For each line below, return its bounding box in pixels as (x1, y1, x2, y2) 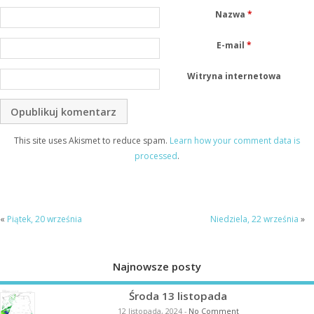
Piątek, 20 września (7, 212, 82, 225)
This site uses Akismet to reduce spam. (14, 135, 170, 147)
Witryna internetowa (186, 69, 281, 82)
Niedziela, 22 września (210, 212, 299, 225)
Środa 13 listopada (129, 289, 227, 303)
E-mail (216, 39, 247, 51)
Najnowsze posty (113, 259, 201, 273)
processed (135, 150, 177, 163)
